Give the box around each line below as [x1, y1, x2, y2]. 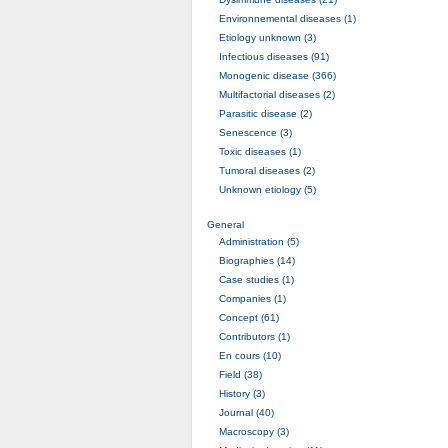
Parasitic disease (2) [218, 107, 312, 119]
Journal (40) [218, 406, 274, 418]
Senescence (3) [218, 126, 292, 138]
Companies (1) [218, 292, 286, 304]
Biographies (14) [218, 254, 295, 266]
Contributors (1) [218, 330, 290, 342]
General [206, 218, 247, 230]
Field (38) [218, 368, 262, 380]
